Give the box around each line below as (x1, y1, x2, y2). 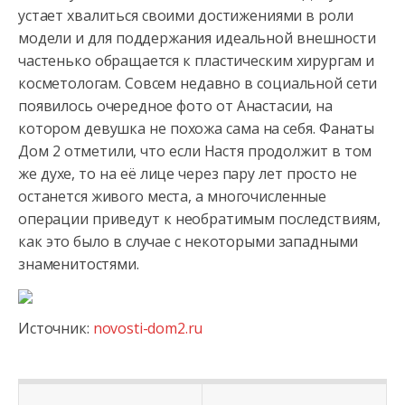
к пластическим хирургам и (179, 51, 375, 71)
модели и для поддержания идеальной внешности (18, 28, 376, 48)
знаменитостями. (18, 254, 139, 274)
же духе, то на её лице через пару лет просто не (18, 164, 357, 184)
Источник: (18, 318, 93, 338)
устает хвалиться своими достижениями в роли (18, 5, 353, 25)
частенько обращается (18, 51, 180, 71)
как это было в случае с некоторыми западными (18, 231, 359, 251)
